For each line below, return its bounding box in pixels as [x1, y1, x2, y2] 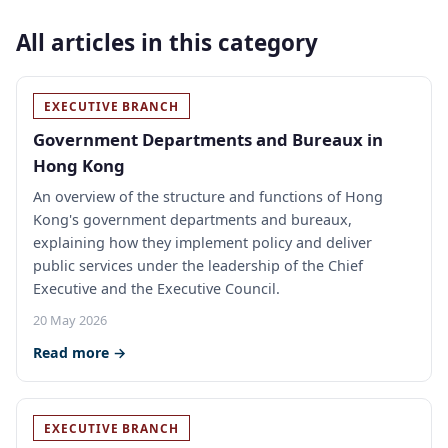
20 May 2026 [33, 311, 107, 329]
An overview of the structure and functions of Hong [33, 187, 383, 206]
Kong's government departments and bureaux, [33, 210, 352, 229]
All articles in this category [16, 27, 318, 58]
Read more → [33, 343, 126, 362]
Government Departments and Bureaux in [33, 128, 383, 151]
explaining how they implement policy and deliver [33, 233, 372, 252]
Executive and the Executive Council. [33, 279, 280, 298]
